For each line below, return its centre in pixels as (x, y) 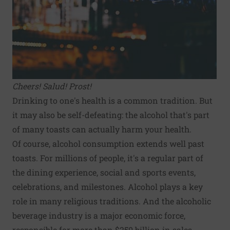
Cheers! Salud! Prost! (52, 86)
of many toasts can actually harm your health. (102, 129)
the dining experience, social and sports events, (104, 172)
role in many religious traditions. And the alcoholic (112, 201)
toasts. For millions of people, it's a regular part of (108, 158)
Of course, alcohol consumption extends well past (108, 143)
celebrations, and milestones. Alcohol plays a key (108, 187)
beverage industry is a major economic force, (99, 215)
